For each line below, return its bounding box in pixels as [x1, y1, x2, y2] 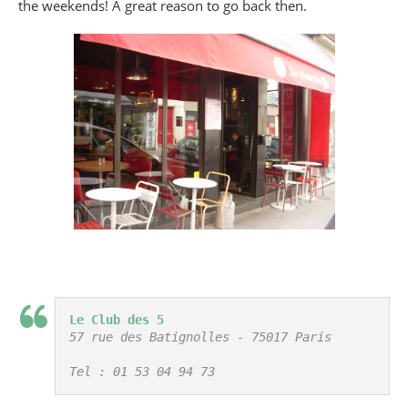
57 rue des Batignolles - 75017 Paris [69, 329, 331, 344]
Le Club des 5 [69, 311, 164, 327]
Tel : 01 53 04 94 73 [69, 363, 215, 379]
